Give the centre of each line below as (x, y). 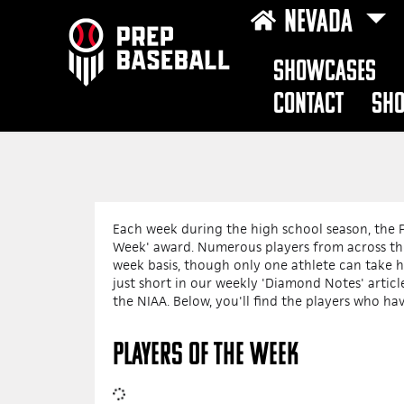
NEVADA (321, 23)
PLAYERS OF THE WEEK (206, 357)
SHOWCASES (325, 73)
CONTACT (309, 105)
